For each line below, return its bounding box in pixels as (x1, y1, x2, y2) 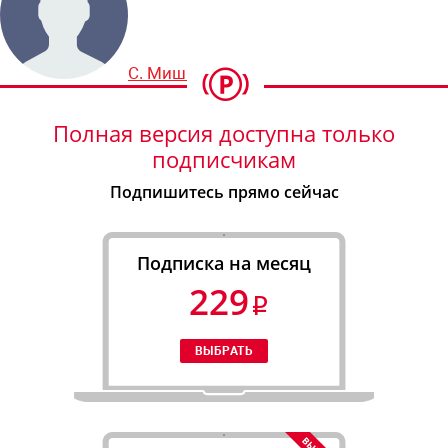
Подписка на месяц (137, 250, 311, 275)
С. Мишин (128, 62, 206, 83)
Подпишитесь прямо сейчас (109, 180, 339, 203)
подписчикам (152, 143, 296, 174)
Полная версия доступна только (53, 117, 395, 148)
